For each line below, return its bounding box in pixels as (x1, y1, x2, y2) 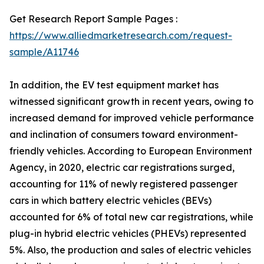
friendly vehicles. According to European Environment (9, 145, 252, 157)
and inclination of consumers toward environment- (9, 128, 238, 140)
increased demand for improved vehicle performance (9, 112, 254, 124)
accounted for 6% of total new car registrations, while (9, 211, 253, 223)
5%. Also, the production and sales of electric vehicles (9, 244, 251, 256)
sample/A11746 (9, 46, 79, 58)
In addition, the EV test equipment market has (9, 79, 219, 91)
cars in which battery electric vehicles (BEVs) (9, 194, 212, 206)
